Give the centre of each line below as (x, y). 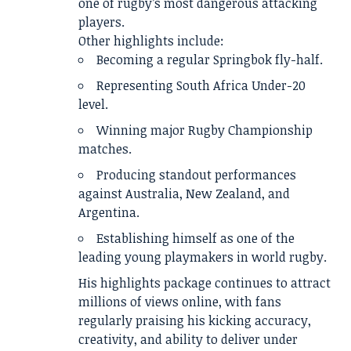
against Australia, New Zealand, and (184, 194)
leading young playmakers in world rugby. (203, 257)
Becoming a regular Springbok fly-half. (210, 60)
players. (101, 22)
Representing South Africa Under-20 (201, 85)
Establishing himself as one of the (195, 238)
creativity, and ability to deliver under (188, 339)
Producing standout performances (196, 175)
